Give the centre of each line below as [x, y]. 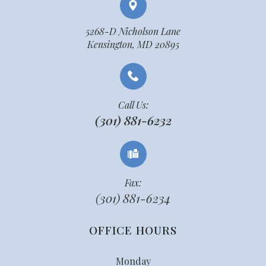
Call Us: [133, 104]
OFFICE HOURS [133, 229]
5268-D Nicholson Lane [133, 31]
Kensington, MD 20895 [133, 44]
